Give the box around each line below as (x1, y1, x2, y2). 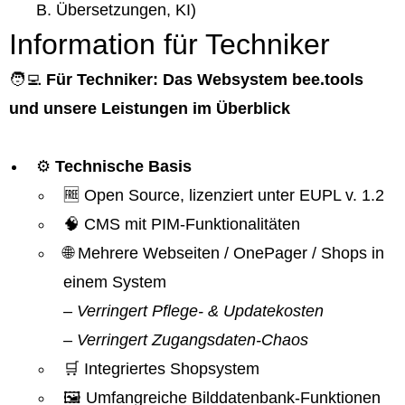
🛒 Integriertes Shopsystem (63, 360, 259, 378)
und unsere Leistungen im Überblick (9, 99, 290, 118)
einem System (63, 273, 166, 291)
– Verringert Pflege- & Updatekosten (63, 302, 324, 320)
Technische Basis (55, 157, 192, 175)
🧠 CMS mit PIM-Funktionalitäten (63, 215, 300, 233)
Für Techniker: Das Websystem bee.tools (46, 71, 363, 89)
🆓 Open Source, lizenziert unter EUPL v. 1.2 (63, 186, 384, 204)
